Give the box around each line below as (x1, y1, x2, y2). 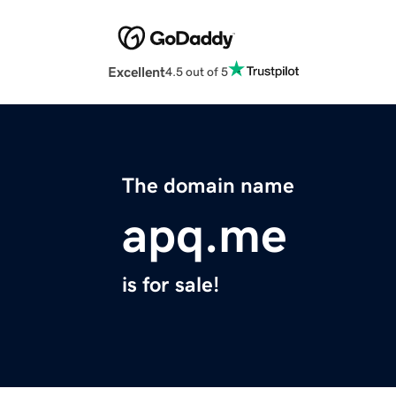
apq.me (122, 210, 287, 261)
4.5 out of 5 (165, 65, 228, 78)
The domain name (122, 175, 294, 197)
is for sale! (122, 274, 219, 296)
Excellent (108, 65, 165, 80)
